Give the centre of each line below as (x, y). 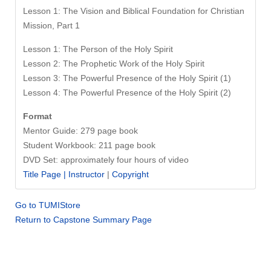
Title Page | (44, 174)
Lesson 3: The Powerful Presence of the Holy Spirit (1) (127, 78)
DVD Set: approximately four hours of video (106, 160)
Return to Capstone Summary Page (83, 220)
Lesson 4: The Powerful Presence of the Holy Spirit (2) (127, 93)
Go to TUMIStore (48, 205)
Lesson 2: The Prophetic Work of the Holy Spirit (114, 64)
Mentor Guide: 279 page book (80, 131)
